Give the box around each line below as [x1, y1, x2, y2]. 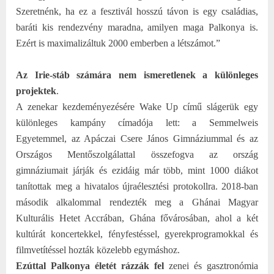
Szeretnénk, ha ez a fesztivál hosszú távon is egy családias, [16, 6, 258, 17]
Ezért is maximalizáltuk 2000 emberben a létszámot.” [16, 37, 220, 48]
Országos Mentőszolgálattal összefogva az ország [16, 149, 258, 160]
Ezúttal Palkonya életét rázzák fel [16, 260, 164, 271]
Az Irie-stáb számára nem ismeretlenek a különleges [16, 69, 258, 80]
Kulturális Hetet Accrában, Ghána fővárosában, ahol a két [16, 212, 258, 223]
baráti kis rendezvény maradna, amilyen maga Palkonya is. [16, 21, 258, 32]
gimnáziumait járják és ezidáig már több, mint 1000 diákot [16, 165, 258, 176]
